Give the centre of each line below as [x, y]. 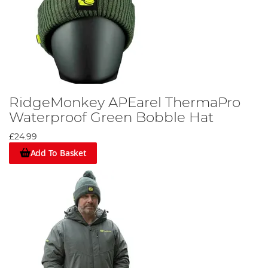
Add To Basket [58, 153]
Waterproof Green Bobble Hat [111, 118]
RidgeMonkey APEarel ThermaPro [125, 103]
